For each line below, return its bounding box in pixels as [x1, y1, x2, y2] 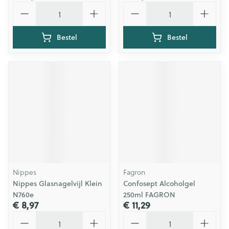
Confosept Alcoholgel [123, 178, 195, 189]
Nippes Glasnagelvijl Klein [13, 178, 102, 189]
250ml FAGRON [123, 190, 175, 200]
